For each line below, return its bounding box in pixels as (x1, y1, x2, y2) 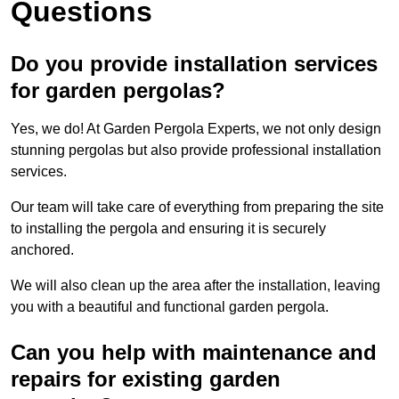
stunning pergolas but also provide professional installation (11, 142, 381, 159)
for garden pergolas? (11, 78, 225, 103)
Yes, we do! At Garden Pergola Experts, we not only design (11, 121, 381, 137)
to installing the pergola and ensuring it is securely (11, 221, 326, 237)
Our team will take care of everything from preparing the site (11, 199, 384, 216)
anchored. (11, 242, 74, 258)
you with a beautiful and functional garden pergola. (11, 299, 329, 315)
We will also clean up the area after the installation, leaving (11, 278, 380, 294)
